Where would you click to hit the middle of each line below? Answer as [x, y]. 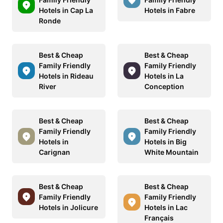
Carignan [55, 152]
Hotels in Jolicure [68, 207]
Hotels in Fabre [170, 10]
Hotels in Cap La [66, 10]
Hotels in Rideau [66, 76]
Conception [164, 86]
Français [159, 218]
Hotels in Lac [166, 207]
